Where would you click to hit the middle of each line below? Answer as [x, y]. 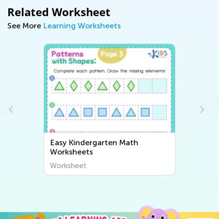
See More [25, 26]
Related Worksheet [59, 12]
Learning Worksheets [82, 26]
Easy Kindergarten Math [94, 142]
